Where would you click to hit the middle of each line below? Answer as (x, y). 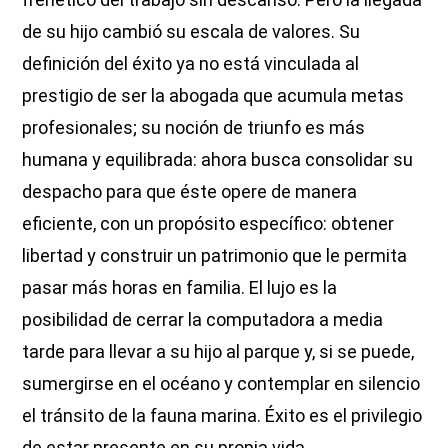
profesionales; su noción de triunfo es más (194, 127)
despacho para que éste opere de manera (190, 191)
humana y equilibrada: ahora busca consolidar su (218, 159)
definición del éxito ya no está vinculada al (191, 63)
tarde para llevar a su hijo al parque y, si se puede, (218, 351)
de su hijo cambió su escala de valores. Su (191, 31)
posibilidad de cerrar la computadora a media (203, 319)
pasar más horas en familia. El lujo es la (180, 287)
